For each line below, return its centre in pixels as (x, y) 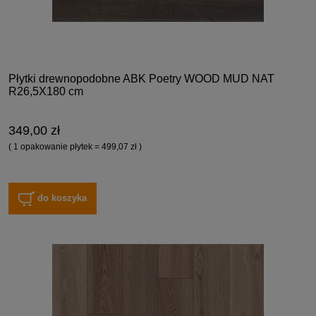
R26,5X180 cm (46, 92)
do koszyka (62, 197)
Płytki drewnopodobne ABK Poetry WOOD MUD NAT (141, 79)
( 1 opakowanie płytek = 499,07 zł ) (75, 147)
